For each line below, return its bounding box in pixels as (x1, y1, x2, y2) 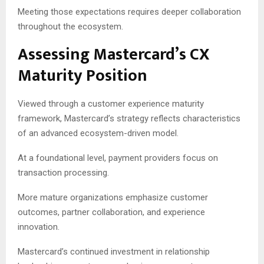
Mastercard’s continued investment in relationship (18, 246, 210, 257)
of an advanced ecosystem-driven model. (18, 127, 179, 138)
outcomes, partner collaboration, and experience (18, 206, 205, 217)
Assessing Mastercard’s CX (18, 40, 210, 68)
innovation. (18, 221, 60, 232)
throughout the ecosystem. (18, 21, 123, 32)
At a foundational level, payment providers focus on (18, 152, 218, 163)
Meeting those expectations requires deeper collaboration (18, 6, 241, 17)
